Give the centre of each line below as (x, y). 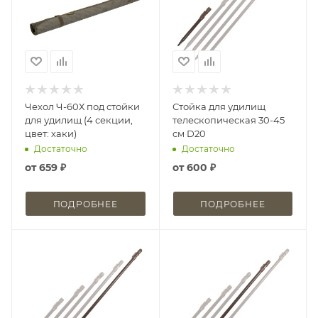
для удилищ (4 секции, (79, 120)
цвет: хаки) (51, 133)
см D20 (189, 133)
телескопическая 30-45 (228, 120)
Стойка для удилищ (219, 106)
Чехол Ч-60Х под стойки (82, 106)
